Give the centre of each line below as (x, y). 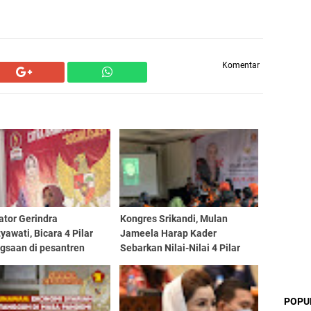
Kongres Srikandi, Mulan (174, 219)
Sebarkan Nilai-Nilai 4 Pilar (180, 248)
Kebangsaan (148, 262)
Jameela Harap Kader (168, 233)
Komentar (241, 65)
